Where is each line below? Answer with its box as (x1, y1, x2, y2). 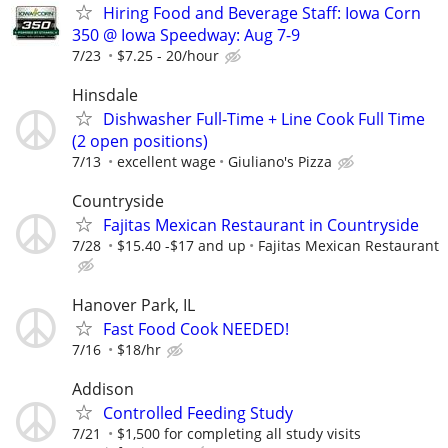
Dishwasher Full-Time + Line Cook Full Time (103, 108, 425, 131)
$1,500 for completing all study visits (117, 423, 361, 443)
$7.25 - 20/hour (117, 45, 219, 65)
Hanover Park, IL (72, 293, 195, 316)
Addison (72, 377, 134, 400)
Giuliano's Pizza (228, 152, 332, 172)
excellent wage (117, 152, 216, 172)
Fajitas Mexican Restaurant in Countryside (103, 214, 419, 237)
